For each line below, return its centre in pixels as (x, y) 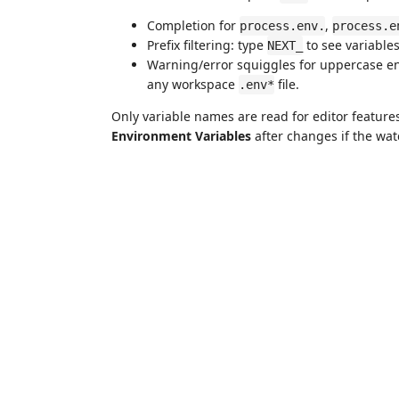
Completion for (193, 25)
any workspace (193, 84)
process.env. (282, 26)
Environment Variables (181, 136)
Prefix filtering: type (207, 45)
